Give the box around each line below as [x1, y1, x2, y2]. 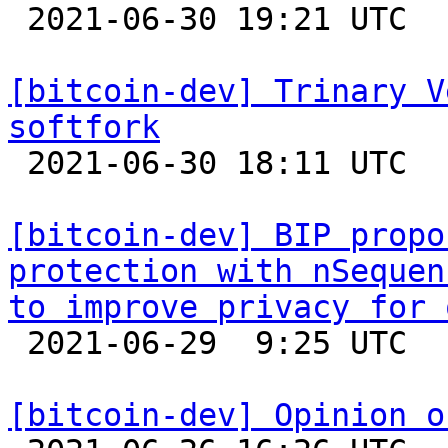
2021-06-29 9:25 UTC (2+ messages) [8, 325, 27, 361]
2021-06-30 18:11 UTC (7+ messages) [8, 145, 27, 181]
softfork [8, 109, 160, 145]
